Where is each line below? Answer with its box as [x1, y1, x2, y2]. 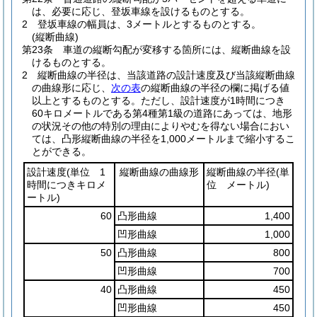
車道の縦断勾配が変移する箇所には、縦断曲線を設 [63, 44, 291, 55]
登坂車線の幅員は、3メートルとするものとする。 [38, 18, 261, 30]
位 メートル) [207, 179, 270, 190]
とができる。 [32, 146, 91, 157]
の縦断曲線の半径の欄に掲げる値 [141, 82, 289, 93]
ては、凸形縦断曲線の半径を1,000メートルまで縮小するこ [32, 133, 295, 144]
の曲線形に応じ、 [32, 82, 111, 93]
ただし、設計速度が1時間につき [141, 95, 285, 106]
